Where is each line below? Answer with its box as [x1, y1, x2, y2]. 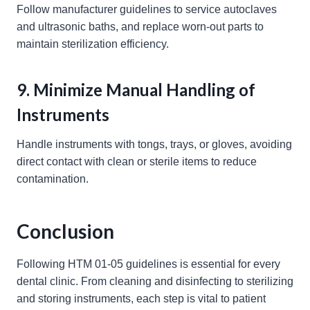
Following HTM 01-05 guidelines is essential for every [17, 258, 280, 271]
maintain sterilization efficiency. [17, 38, 169, 51]
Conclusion [17, 219, 114, 244]
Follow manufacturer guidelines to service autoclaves [17, 3, 277, 16]
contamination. [17, 173, 89, 185]
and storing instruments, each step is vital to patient [17, 293, 266, 305]
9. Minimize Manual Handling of [17, 80, 255, 100]
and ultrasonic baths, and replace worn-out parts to [17, 21, 264, 33]
